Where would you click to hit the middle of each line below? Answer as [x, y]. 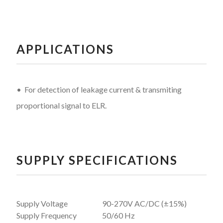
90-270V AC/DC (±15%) [144, 203]
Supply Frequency [46, 215]
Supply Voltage [42, 203]
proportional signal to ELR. [61, 105]
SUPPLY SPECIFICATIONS [97, 160]
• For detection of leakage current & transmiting [99, 89]
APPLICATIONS [65, 49]
